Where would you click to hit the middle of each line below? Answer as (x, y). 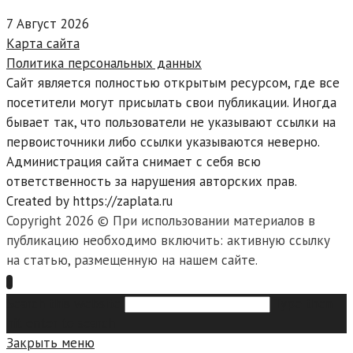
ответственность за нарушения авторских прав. (152, 182)
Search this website (63, 304)
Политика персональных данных (104, 63)
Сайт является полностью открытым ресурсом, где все (173, 83)
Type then (303, 304)
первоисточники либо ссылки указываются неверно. (163, 142)
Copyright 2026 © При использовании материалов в (161, 221)
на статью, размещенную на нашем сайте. (132, 260)
